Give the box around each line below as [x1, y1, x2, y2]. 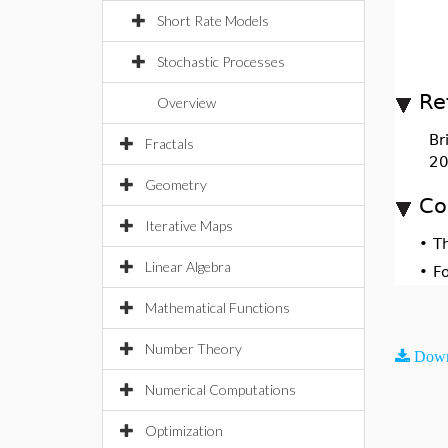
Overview [157, 94, 216, 111]
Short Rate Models [157, 12, 269, 29]
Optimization [145, 422, 223, 439]
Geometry [145, 176, 207, 193]
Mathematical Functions [145, 299, 290, 316]
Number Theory [145, 340, 242, 357]
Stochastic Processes [157, 53, 285, 70]
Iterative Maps [145, 217, 233, 234]
